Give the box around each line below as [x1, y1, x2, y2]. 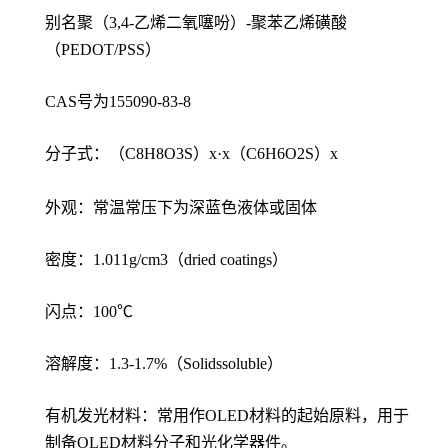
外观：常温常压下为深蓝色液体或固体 [45, 199, 317, 217]
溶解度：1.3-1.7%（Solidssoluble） [45, 355, 283, 373]
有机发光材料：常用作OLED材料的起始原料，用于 [45, 407, 409, 425]
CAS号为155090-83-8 [45, 93, 191, 111]
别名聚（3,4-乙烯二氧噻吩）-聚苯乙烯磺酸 [45, 14, 347, 32]
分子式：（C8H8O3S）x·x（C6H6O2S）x [45, 145, 338, 163]
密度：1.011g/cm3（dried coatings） [45, 251, 288, 269]
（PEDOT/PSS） [45, 41, 161, 59]
